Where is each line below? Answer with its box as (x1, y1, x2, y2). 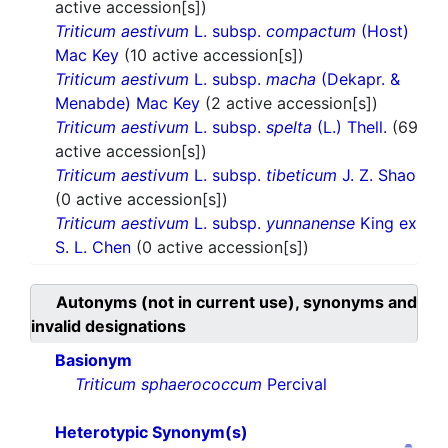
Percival (262, 374, 327, 395)
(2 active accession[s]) (205, 93, 378, 114)
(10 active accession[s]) (124, 45, 304, 66)
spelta (266, 117, 312, 138)
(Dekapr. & (316, 69, 400, 90)
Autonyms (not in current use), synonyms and (56, 292, 417, 313)
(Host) (356, 21, 409, 42)
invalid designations (31, 316, 186, 337)
